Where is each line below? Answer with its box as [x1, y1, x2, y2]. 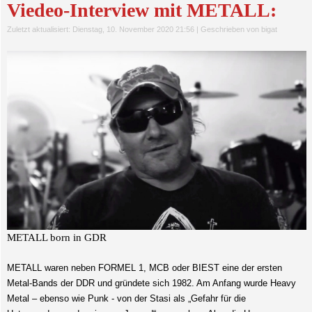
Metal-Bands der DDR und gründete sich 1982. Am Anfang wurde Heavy [6, 278, 296, 289]
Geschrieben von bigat [200, 25, 277, 34]
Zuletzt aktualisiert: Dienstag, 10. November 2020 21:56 [6, 25, 194, 34]
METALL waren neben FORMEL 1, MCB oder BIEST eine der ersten [6, 263, 282, 274]
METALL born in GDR [6, 232, 107, 244]
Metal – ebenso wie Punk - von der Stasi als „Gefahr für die [6, 293, 246, 304]
